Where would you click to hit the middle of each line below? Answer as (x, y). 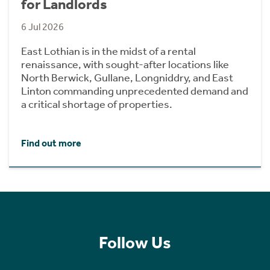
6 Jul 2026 (42, 27)
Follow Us (135, 242)
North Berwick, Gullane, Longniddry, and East (127, 77)
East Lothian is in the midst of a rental (108, 51)
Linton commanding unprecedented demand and (135, 91)
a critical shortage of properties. (97, 104)
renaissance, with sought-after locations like (125, 64)
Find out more (51, 143)
